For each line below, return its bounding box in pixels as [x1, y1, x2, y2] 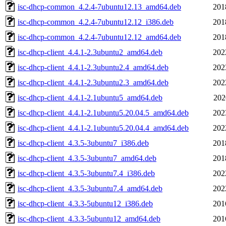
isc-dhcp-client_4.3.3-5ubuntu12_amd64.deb [18, 214, 160, 223]
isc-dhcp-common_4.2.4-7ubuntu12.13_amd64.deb [18, 2, 181, 11]
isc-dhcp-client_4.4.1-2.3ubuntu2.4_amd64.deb [18, 63, 168, 72]
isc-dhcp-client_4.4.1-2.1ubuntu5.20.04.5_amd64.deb [18, 108, 189, 117]
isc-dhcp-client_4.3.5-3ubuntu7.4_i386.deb [18, 168, 155, 178]
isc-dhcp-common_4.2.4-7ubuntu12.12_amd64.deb [18, 32, 181, 41]
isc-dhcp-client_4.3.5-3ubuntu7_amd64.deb [18, 153, 156, 162]
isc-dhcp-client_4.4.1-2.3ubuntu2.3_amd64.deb [18, 78, 168, 87]
